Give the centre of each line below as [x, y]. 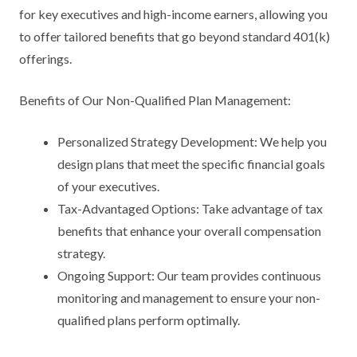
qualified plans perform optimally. [149, 320]
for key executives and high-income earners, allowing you [173, 14]
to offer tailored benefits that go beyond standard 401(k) [175, 36]
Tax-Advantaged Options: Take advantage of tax [190, 208]
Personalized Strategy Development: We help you [192, 141]
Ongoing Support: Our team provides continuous [189, 275]
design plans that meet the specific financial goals [191, 164]
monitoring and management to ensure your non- [189, 298]
